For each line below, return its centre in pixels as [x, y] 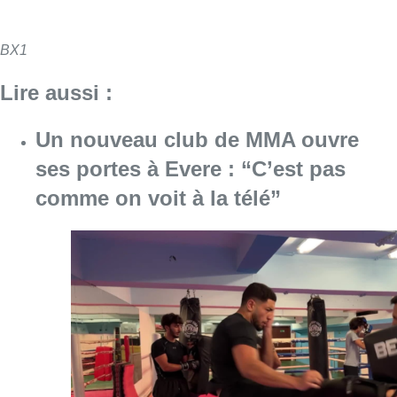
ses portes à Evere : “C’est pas [191, 168]
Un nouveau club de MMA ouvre [197, 139]
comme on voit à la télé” [158, 198]
